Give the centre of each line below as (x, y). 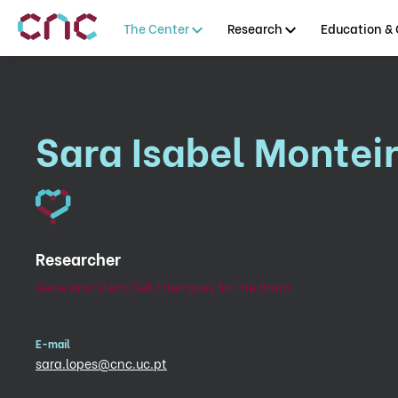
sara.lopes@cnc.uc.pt (101, 363)
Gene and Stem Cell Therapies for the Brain (163, 287)
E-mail (53, 343)
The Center (156, 28)
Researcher (78, 258)
